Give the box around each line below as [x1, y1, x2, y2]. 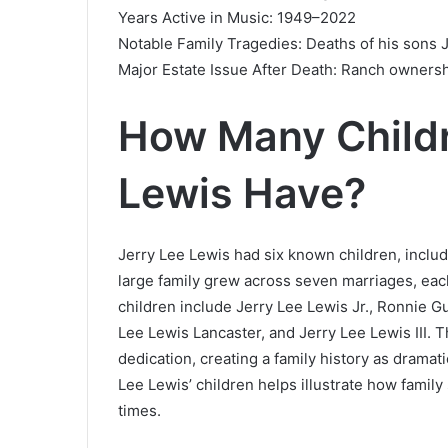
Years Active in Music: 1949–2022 [118, 7, 356, 27]
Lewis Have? [118, 167, 366, 218]
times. [118, 401, 161, 421]
